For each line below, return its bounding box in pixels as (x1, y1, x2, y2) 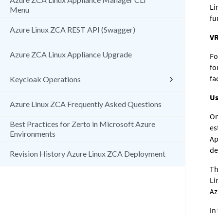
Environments (10, 129, 55, 138)
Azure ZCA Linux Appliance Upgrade (10, 50, 132, 59)
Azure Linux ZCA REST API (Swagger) (10, 25, 135, 34)
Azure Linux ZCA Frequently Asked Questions (10, 99, 162, 109)
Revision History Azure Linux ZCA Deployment (10, 149, 165, 158)
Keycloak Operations (10, 74, 81, 84)
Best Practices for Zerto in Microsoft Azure (10, 119, 155, 128)
